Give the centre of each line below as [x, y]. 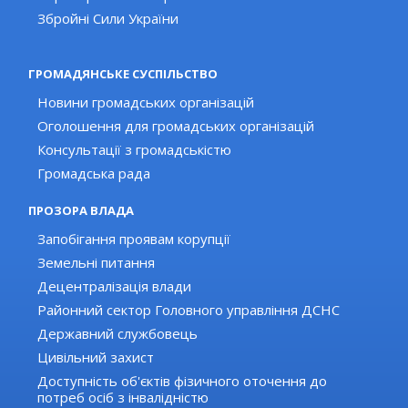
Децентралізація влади [115, 286]
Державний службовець [118, 334]
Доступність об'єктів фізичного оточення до [183, 381]
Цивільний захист [96, 357]
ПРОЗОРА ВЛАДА [82, 211]
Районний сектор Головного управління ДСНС [189, 310]
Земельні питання [97, 263]
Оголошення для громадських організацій [176, 126]
